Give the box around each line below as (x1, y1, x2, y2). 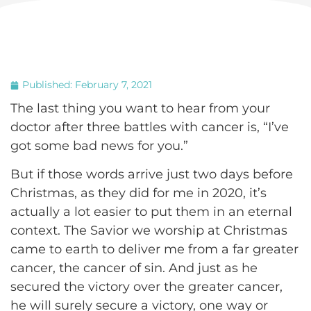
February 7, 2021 (75, 78, 152, 91)
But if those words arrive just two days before (10, 167, 293, 183)
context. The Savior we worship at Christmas (10, 223, 287, 239)
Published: (22, 78, 75, 91)
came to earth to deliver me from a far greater (10, 242, 299, 258)
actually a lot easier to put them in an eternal (10, 204, 292, 220)
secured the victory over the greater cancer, (10, 279, 283, 295)
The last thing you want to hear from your (10, 101, 270, 116)
